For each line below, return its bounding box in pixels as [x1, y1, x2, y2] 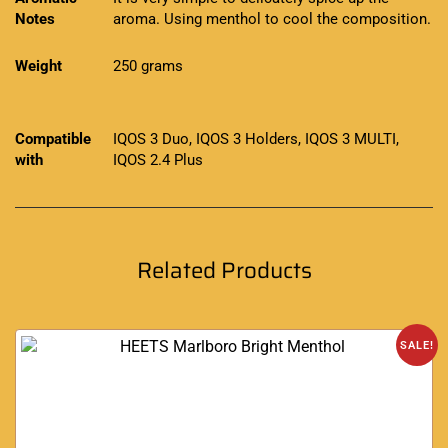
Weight [15, 56, 62, 75]
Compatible [15, 129, 91, 148]
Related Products [136, 252, 312, 288]
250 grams [112, 56, 183, 75]
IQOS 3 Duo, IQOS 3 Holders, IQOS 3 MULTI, [112, 129, 399, 148]
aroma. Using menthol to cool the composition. [112, 9, 431, 28]
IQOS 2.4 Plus [112, 150, 203, 169]
